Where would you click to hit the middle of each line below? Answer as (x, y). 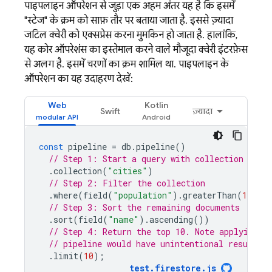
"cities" (127, 171)
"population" (143, 195)
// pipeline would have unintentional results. (158, 244)
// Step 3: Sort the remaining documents (144, 207)
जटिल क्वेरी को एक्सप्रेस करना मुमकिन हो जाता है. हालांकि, (131, 35)
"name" (124, 219)
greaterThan (210, 195)
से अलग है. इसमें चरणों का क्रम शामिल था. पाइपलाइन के (127, 64)
